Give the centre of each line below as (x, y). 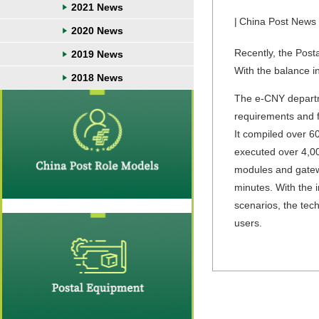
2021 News (97, 7)
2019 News (97, 54)
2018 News (97, 78)
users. (248, 223)
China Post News (278, 21)
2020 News (97, 31)
